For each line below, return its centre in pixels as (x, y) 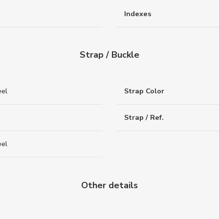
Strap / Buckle (109, 55)
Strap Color (144, 91)
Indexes (138, 13)
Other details (109, 185)
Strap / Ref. (144, 118)
